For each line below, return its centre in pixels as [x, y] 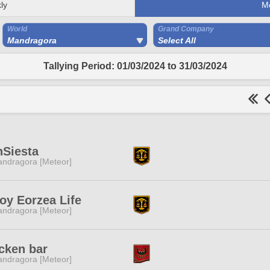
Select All [177, 40]
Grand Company [186, 29]
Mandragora [32, 40]
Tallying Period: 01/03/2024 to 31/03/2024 [135, 66]
